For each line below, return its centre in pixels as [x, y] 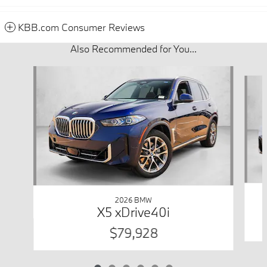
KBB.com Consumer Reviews [81, 27]
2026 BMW [133, 199]
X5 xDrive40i [133, 212]
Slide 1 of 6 [25, 72]
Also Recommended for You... [133, 48]
